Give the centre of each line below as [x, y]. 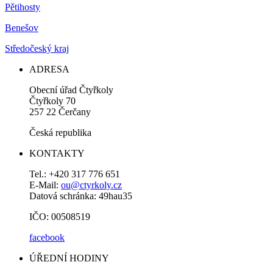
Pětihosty [23, 7]
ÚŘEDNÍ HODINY [69, 258]
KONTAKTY [57, 153]
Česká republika [60, 132]
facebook [47, 237]
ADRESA [49, 69]
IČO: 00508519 [60, 216]
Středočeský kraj [37, 48]
